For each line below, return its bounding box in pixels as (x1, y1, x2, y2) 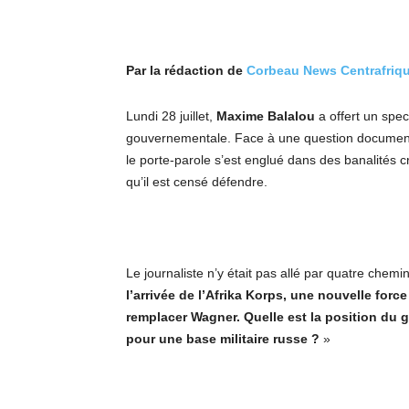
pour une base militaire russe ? (126, 331, 320, 346)
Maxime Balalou (216, 109, 315, 123)
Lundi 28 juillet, (126, 109, 216, 123)
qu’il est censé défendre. (126, 174, 267, 189)
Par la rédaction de (126, 63, 246, 78)
